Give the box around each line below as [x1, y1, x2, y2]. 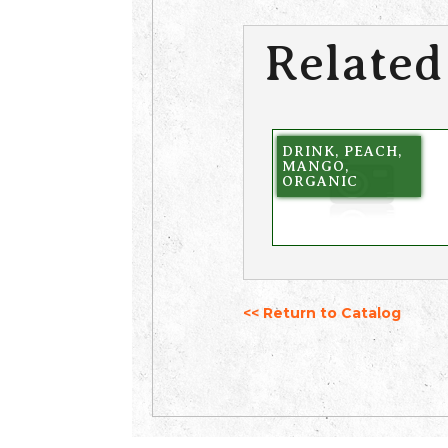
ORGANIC [281, 172, 358, 189]
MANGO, [281, 157, 349, 174]
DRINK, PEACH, [281, 142, 402, 159]
